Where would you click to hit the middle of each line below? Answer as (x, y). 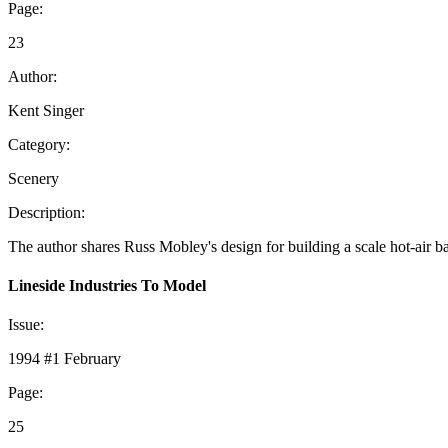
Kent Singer (46, 110)
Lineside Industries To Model (107, 285)
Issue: (26, 325)
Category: (39, 144)
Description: (46, 212)
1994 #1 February (64, 359)
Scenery (33, 178)
